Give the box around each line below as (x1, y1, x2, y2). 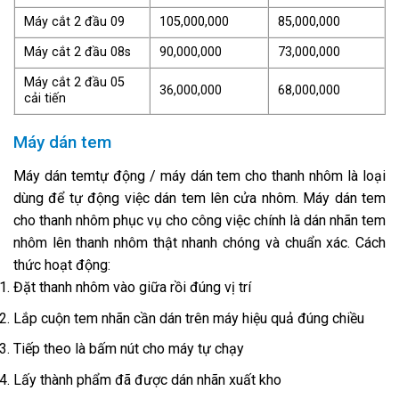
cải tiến (24, 91, 66, 107)
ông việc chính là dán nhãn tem (199, 211, 386, 229)
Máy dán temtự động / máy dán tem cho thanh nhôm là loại (13, 167, 386, 184)
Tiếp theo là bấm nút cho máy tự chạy (13, 340, 244, 358)
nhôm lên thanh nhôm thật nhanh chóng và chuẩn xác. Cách (13, 233, 386, 251)
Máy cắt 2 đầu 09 (24, 14, 125, 30)
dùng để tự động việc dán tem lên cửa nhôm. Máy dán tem (13, 189, 386, 207)
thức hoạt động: (13, 256, 110, 273)
